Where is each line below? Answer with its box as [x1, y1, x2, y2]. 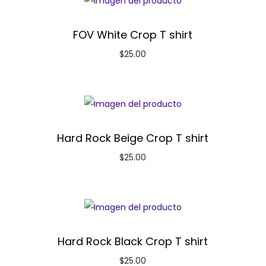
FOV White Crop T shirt [73, 27, 193, 43]
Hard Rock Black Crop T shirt [58, 234, 208, 249]
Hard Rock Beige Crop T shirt [57, 131, 209, 146]
